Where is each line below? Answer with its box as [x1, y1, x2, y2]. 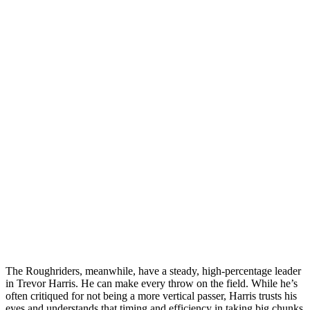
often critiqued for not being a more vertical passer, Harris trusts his [6, 289, 297, 302]
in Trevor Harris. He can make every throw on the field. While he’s [6, 277, 298, 289]
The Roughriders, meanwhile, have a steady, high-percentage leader [6, 264, 301, 277]
